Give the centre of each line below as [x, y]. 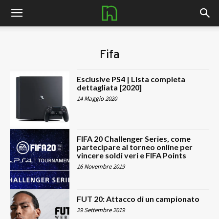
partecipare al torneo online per [135, 147]
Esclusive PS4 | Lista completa [131, 79]
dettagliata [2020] [109, 87]
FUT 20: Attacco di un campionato [138, 198]
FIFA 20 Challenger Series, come [134, 139]
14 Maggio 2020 [97, 99]
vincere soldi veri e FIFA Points [132, 155]
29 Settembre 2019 [101, 210]
